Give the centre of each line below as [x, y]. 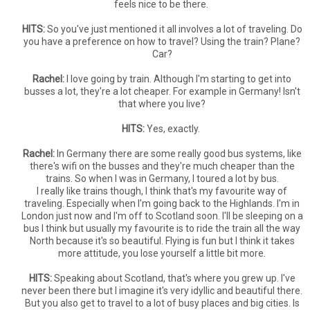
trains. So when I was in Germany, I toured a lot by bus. [162, 179]
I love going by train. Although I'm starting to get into [178, 79]
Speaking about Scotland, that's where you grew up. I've [173, 278]
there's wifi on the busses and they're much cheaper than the [162, 166]
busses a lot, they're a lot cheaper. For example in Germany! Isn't [162, 91]
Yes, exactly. [174, 129]
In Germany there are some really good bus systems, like [178, 154]
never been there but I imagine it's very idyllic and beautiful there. [162, 291]
